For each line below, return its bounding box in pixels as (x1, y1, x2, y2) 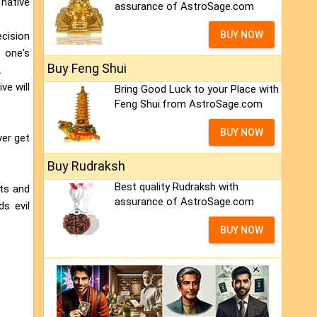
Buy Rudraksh (47, 158, 125, 174)
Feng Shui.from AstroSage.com (115, 98, 263, 111)
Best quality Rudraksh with (115, 180, 238, 194)
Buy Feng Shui (47, 61, 127, 76)
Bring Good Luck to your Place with (115, 83, 279, 96)
